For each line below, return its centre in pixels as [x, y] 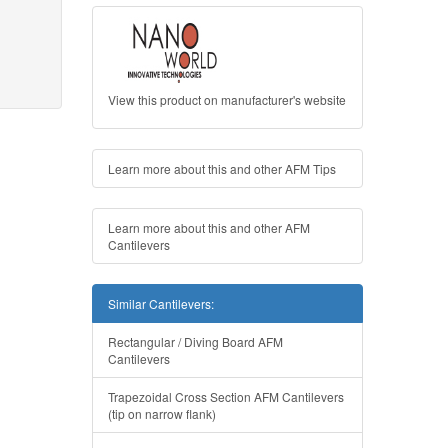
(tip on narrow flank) [162, 414]
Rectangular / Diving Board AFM [195, 342]
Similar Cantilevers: [161, 304]
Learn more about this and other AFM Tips [222, 169]
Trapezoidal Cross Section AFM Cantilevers [226, 397]
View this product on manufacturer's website [227, 100]
